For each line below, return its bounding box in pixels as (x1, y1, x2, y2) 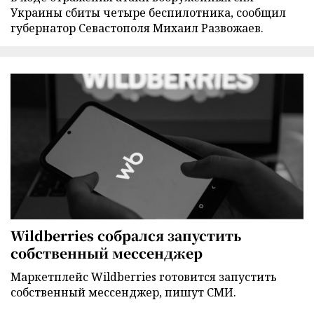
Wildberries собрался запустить (11, 225, 241, 245)
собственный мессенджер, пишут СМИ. (11, 284, 236, 300)
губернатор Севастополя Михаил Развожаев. (11, 20, 264, 36)
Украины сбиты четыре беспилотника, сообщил (11, 5, 286, 21)
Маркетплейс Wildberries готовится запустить (11, 268, 277, 285)
